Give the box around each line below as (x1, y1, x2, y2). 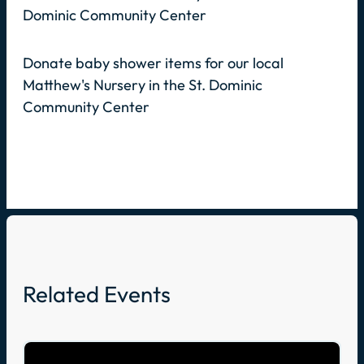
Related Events (23, 279, 171, 308)
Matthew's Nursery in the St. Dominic (23, 75, 262, 94)
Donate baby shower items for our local (23, 53, 284, 72)
